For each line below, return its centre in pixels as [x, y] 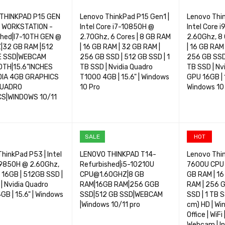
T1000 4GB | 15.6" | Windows [124, 77]
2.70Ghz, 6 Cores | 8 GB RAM [125, 37]
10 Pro [90, 87]
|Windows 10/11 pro [110, 205]
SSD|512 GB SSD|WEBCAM [121, 195]
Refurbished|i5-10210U [117, 164]
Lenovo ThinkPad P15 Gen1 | [124, 17]
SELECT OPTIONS [107, 123]
